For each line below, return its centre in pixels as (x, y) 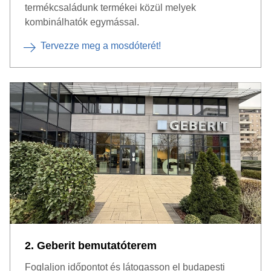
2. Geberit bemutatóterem (91, 246)
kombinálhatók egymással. (82, 22)
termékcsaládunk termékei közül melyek (110, 8)
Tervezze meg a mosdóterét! (101, 46)
